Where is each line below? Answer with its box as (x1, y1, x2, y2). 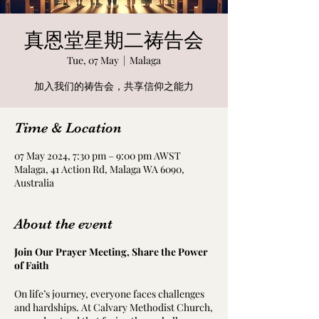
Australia (14, 176, 54, 189)
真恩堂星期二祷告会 (24, 29, 204, 52)
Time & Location (14, 120, 122, 136)
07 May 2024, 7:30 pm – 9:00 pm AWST (14, 149, 181, 162)
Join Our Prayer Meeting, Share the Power (14, 245, 208, 258)
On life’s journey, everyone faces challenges (14, 287, 204, 300)
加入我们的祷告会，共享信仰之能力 (34, 79, 194, 93)
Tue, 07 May (67, 53, 119, 67)
